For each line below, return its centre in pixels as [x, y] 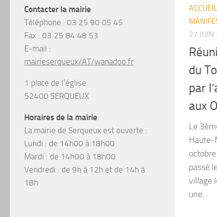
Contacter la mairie [58, 9]
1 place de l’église [55, 83]
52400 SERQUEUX [56, 96]
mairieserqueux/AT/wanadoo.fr [79, 61]
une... [199, 194]
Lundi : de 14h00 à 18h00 [70, 143]
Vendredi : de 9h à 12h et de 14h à [85, 169]
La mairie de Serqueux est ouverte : [86, 130]
